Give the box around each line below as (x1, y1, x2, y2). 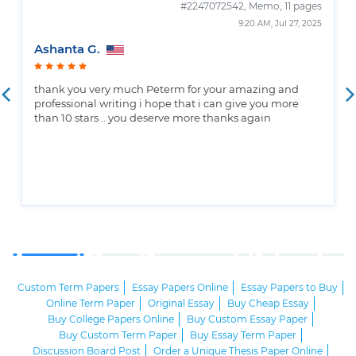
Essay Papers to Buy (241, 283, 338, 293)
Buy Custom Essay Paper (187, 315, 308, 325)
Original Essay (148, 299, 215, 309)
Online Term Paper (46, 299, 135, 309)
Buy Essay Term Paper (190, 331, 296, 341)
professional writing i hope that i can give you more (34, 99, 299, 110)
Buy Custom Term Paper (59, 331, 177, 341)
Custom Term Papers (17, 283, 119, 293)
